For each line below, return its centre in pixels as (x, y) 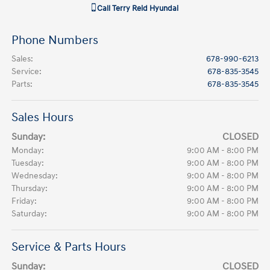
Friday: (24, 201)
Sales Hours (43, 117)
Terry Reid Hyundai (145, 8)
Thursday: (30, 188)
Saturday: (30, 213)
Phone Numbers (55, 40)
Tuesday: (28, 163)
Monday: (28, 150)
